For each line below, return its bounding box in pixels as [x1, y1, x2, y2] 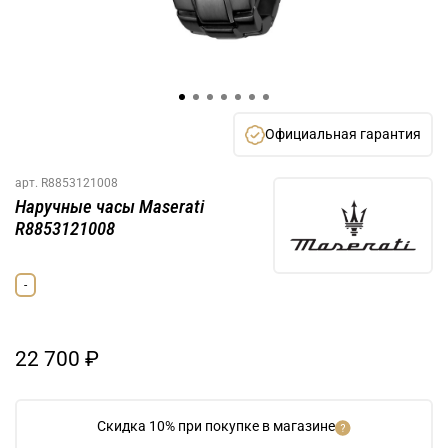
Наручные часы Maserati [15, 195, 204, 219]
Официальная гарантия [265, 125, 421, 142]
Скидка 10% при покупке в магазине [97, 418, 335, 435]
